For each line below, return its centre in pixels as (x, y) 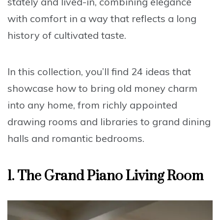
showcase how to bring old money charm (102, 88)
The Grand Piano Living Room (110, 176)
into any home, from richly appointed (92, 105)
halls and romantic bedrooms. (76, 138)
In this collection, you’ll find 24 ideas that (99, 72)
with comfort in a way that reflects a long (102, 19)
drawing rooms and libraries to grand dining (109, 122)
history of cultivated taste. (67, 35)
